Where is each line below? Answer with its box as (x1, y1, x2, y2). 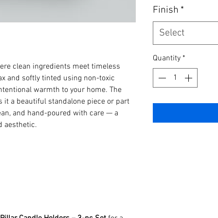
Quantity (153, 53, 181, 63)
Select (159, 27, 184, 39)
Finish (153, 4, 179, 16)
